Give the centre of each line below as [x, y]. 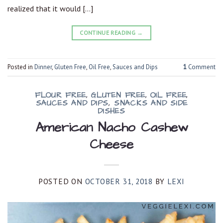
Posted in [21, 67]
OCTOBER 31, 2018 [119, 181]
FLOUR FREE [60, 96]
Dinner [43, 67]
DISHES [111, 111]
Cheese [111, 145]
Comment [201, 67]
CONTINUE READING [109, 33]
